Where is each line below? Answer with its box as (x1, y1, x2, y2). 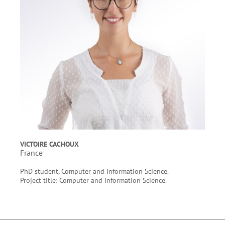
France (20, 148, 43, 158)
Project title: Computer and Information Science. (20, 175, 167, 185)
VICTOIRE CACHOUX (20, 139, 79, 149)
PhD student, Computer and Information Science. (20, 166, 169, 176)
